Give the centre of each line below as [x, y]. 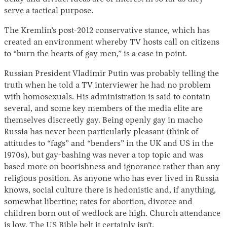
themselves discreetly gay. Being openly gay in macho [103, 121]
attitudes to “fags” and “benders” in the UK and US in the [109, 144]
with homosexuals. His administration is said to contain [107, 98]
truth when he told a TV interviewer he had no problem [107, 86]
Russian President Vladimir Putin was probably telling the [111, 74]
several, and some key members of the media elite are [103, 109]
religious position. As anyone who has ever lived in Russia [111, 179]
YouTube [86, 110]
